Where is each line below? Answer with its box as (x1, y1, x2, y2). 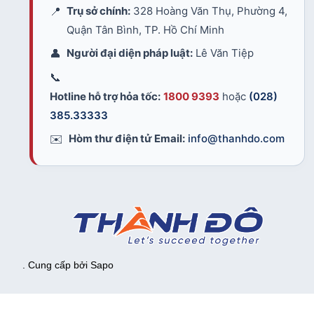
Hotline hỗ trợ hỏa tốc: (50, 90, 161, 104)
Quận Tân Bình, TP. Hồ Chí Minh (67, 23, 224, 37)
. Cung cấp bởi (22, 259, 90, 271)
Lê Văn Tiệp (193, 46, 254, 60)
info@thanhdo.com (188, 132, 285, 146)
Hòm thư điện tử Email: (69, 132, 185, 146)
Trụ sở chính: (67, 4, 131, 18)
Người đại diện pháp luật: (67, 46, 193, 60)
